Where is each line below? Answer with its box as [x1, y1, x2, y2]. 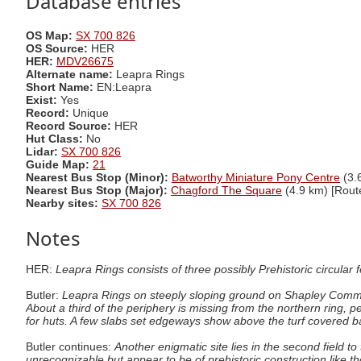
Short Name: [26, 81, 93, 93]
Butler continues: [26, 341, 114, 354]
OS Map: [26, 29, 76, 42]
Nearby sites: [26, 197, 98, 210]
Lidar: [26, 145, 58, 158]
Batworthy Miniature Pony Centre [172, 171, 340, 184]
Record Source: [26, 119, 114, 132]
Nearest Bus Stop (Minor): [26, 171, 172, 184]
